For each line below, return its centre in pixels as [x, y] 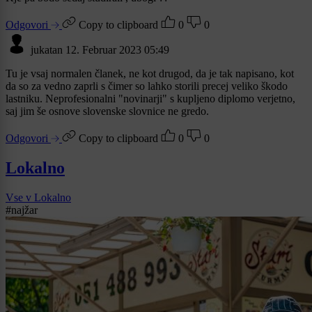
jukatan [47, 49]
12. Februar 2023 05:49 [117, 49]
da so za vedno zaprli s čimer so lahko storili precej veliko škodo [147, 86]
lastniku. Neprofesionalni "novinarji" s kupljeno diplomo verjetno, [150, 98]
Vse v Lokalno [38, 197]
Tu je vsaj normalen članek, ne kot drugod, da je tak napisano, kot [150, 73]
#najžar [22, 210]
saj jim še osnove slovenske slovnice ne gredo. [107, 111]
